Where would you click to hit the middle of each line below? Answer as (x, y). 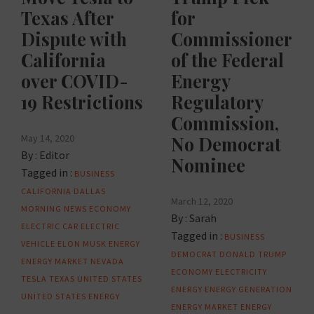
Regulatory (217, 102)
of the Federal (227, 60)
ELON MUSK (82, 243)
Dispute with (74, 39)
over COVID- (75, 81)
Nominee (208, 165)
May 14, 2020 (48, 138)
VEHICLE (38, 243)
